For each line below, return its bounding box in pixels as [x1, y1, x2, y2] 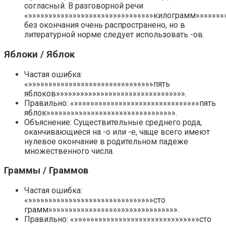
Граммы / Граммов [4, 165, 88, 177]
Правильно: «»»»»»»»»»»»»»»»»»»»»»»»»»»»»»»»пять [24, 98, 216, 108]
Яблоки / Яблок [4, 48, 75, 60]
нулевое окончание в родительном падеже [24, 136, 188, 146]
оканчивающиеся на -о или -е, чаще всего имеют [24, 127, 210, 137]
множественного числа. [24, 146, 114, 156]
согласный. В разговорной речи [24, 1, 143, 11]
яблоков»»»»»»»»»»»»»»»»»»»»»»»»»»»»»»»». [24, 88, 187, 98]
